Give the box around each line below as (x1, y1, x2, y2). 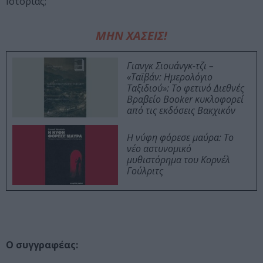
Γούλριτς (127, 164, 163, 178)
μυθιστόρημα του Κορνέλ (127, 153, 230, 167)
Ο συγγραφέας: (6, 238, 78, 252)
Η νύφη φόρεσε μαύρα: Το (127, 131, 234, 144)
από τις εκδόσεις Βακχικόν (127, 104, 235, 117)
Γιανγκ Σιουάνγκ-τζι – (127, 59, 214, 73)
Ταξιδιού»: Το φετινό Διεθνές (127, 82, 244, 95)
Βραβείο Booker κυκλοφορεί (127, 93, 244, 106)
